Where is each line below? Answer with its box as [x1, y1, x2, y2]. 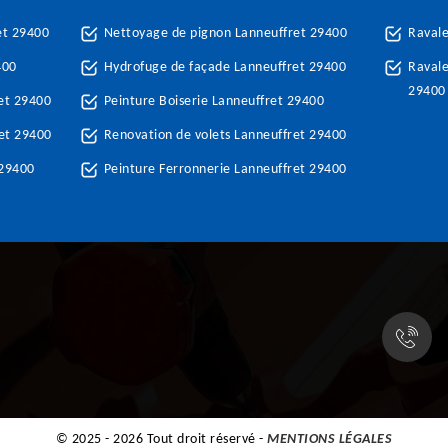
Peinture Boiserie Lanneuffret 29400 [103, 94, 325, 109]
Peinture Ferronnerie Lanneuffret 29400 [103, 162, 347, 177]
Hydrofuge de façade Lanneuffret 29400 [103, 60, 347, 75]
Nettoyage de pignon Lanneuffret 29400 [103, 26, 348, 41]
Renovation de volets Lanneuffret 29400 [103, 128, 347, 143]
